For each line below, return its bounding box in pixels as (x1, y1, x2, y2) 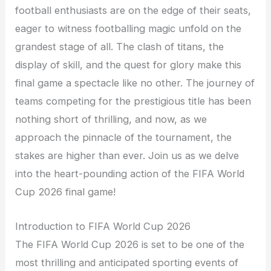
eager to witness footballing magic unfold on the (15, 22, 242, 35)
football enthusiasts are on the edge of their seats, (15, 4, 252, 17)
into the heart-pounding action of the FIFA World (15, 168, 245, 180)
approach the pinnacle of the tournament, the (15, 131, 232, 144)
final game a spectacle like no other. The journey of (15, 77, 255, 90)
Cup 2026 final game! (15, 186, 116, 198)
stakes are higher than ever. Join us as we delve (15, 149, 240, 162)
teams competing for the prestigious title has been (15, 95, 252, 108)
